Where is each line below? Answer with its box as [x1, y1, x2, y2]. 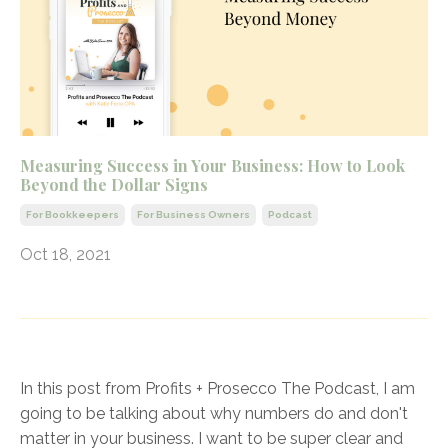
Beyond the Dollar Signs [20, 173, 208, 195]
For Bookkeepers [26, 208, 119, 220]
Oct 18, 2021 [20, 244, 111, 264]
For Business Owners [137, 208, 250, 220]
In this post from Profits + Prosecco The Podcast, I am [20, 378, 415, 398]
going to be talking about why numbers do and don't [20, 403, 408, 423]
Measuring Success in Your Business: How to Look [20, 154, 405, 176]
